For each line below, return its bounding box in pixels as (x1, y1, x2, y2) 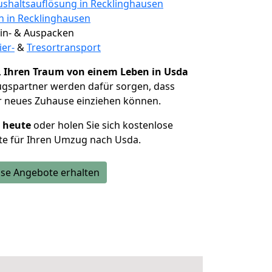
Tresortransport (27, 41, 101, 54)
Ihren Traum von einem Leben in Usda (4, 65, 188, 78)
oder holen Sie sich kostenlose (31, 118, 173, 132)
